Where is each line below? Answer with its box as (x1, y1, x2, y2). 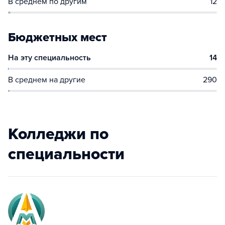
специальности (8, 145, 125, 164)
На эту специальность (8, 53, 91, 63)
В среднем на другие (8, 75, 85, 85)
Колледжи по (8, 125, 108, 144)
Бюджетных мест (8, 30, 107, 45)
